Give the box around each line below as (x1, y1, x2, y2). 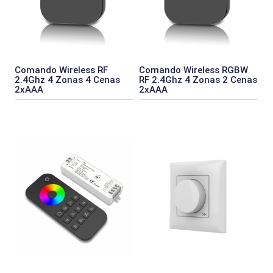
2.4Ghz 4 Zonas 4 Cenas (15, 74, 120, 85)
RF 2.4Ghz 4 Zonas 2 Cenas (139, 74, 257, 85)
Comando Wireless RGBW (139, 64, 248, 76)
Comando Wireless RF (15, 64, 108, 76)
